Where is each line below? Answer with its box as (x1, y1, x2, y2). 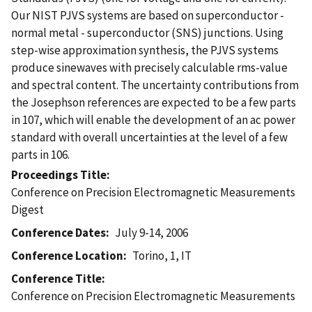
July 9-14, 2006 (115, 224, 189, 240)
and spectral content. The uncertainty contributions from (11, 77, 299, 93)
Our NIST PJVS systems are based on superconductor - (11, 7, 284, 23)
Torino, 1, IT (132, 247, 192, 263)
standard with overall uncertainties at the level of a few (11, 129, 288, 145)
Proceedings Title (11, 166, 107, 182)
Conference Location (11, 247, 123, 263)
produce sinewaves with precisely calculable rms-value (11, 59, 288, 75)
